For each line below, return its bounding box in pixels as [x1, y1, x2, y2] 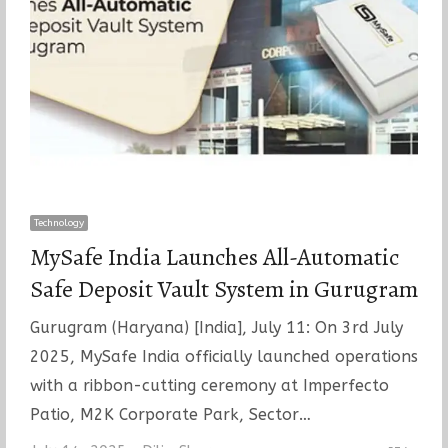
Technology [33, 216, 84, 229]
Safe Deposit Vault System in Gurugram [29, 272, 418, 305]
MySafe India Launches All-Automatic [29, 240, 399, 273]
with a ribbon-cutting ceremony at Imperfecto [29, 375, 389, 395]
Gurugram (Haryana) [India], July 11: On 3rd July [29, 317, 403, 337]
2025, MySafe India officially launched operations [29, 346, 418, 366]
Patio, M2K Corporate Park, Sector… [29, 404, 311, 424]
